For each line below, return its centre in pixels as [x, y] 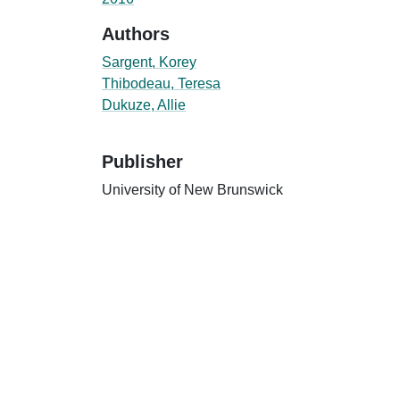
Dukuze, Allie [144, 104]
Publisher [142, 161]
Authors [136, 33]
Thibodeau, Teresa [161, 83]
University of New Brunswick [192, 189]
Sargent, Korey [149, 62]
